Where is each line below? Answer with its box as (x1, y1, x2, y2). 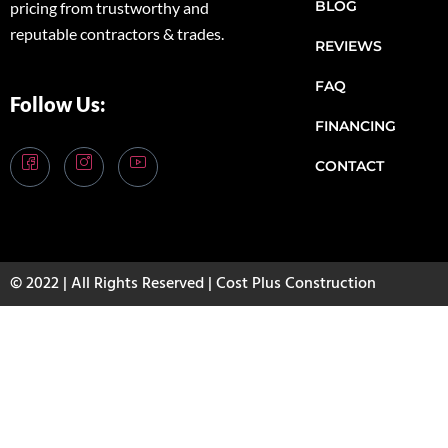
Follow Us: (10, 92, 106, 117)
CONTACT (315, 157, 384, 176)
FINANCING (315, 117, 396, 136)
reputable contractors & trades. (10, 24, 224, 44)
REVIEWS (315, 37, 382, 56)
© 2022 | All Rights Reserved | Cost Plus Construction (10, 271, 376, 298)
